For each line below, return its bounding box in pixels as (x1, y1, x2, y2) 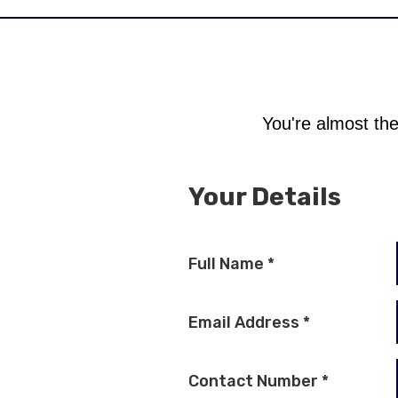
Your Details (188, 182, 341, 212)
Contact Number (188, 371, 322, 392)
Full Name (188, 254, 267, 275)
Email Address (188, 313, 303, 333)
